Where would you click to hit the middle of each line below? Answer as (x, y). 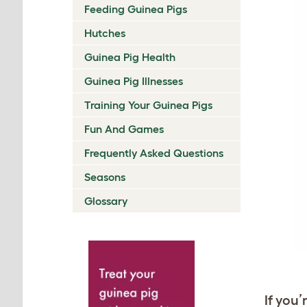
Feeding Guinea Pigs (136, 9)
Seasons (105, 176)
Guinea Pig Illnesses (134, 81)
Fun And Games (124, 128)
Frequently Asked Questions (154, 152)
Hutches (105, 33)
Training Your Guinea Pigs (148, 105)
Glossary (106, 200)
